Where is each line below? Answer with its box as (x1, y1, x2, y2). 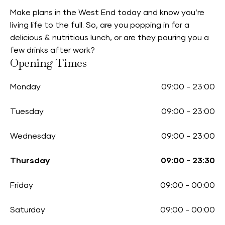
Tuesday (10, 107, 44, 116)
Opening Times (10, 56, 87, 70)
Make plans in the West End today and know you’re (10, 9, 204, 17)
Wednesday (10, 132, 56, 140)
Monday (10, 83, 41, 91)
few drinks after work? (10, 46, 95, 54)
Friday (10, 181, 33, 189)
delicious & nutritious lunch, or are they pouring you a (10, 34, 209, 42)
